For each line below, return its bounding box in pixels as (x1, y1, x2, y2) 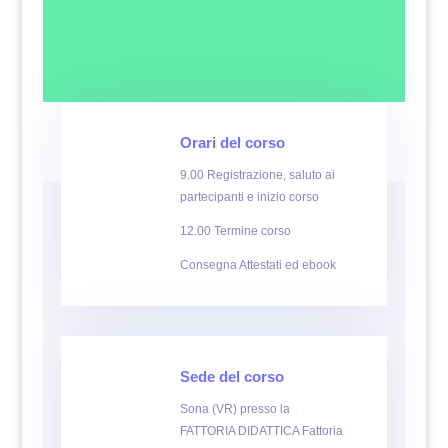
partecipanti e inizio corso (179, 190, 319, 204)
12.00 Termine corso (179, 224, 297, 238)
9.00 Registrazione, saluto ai (179, 168, 335, 182)
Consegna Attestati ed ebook (179, 258, 336, 272)
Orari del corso (179, 134, 285, 151)
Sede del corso (179, 368, 284, 385)
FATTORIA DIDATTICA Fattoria (179, 424, 343, 438)
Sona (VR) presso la (179, 402, 290, 416)
